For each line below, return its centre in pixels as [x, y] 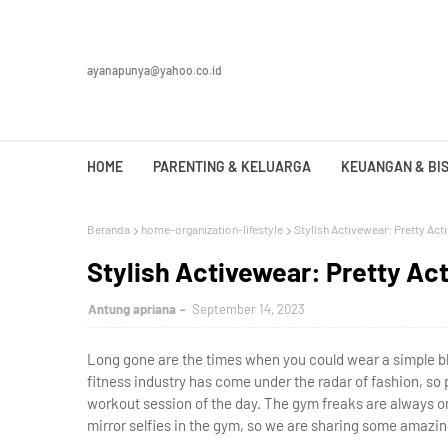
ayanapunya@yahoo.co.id [154, 70]
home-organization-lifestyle [212, 229]
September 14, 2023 [248, 309]
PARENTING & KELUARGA [232, 166]
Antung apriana [132, 309]
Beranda [108, 229]
